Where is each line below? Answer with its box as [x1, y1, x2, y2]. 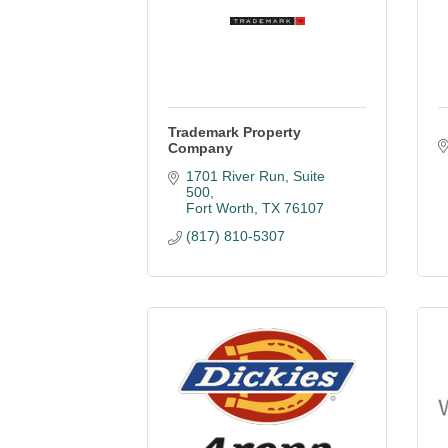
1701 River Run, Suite [185, 168, 325, 184]
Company [168, 140, 233, 156]
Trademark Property [168, 124, 301, 140]
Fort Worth [185, 200, 254, 216]
